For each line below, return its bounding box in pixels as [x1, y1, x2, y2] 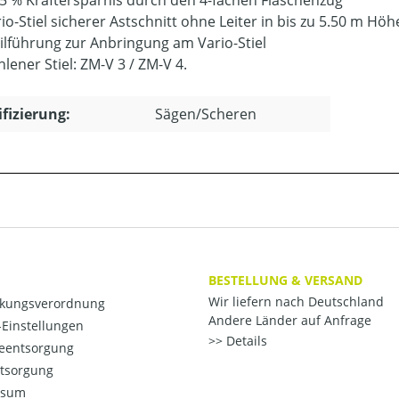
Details [223, 332, 267, 350]
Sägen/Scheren [155, 104, 256, 124]
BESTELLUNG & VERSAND [208, 272, 362, 289]
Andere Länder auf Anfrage [208, 312, 371, 330]
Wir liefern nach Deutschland [208, 293, 384, 311]
